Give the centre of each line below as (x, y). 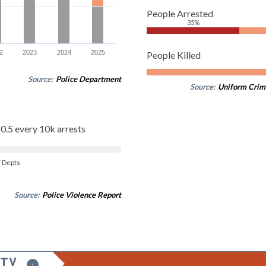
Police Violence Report (82, 194)
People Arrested (180, 13)
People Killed (174, 55)
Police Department (88, 79)
